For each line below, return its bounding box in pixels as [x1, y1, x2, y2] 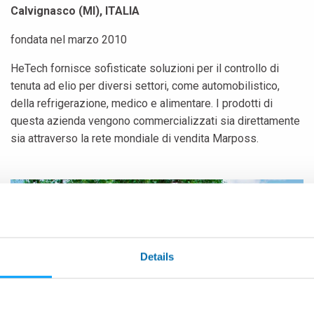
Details [139, 250, 175, 263]
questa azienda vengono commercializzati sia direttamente [11, 114, 300, 128]
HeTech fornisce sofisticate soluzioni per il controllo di [11, 62, 279, 76]
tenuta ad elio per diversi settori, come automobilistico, [11, 79, 280, 93]
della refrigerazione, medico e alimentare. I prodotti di [11, 97, 273, 111]
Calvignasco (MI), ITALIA [11, 4, 139, 18]
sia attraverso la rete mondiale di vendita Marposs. [11, 132, 259, 146]
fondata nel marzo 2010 [11, 33, 127, 47]
